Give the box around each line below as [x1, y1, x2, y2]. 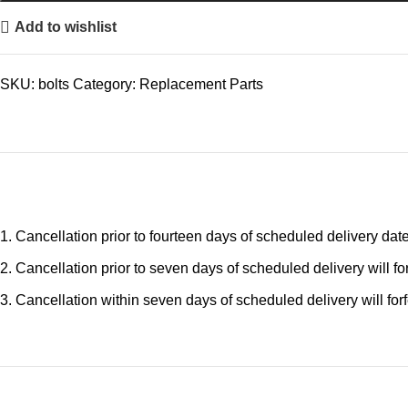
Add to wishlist [15, 19, 117, 36]
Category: [73, 76, 136, 92]
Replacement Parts [139, 76, 263, 92]
